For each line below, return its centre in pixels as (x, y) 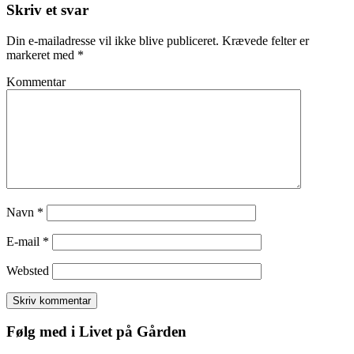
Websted (28, 270)
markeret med (42, 55)
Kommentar (36, 81)
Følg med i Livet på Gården (96, 332)
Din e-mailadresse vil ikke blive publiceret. (113, 40)
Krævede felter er (264, 40)
